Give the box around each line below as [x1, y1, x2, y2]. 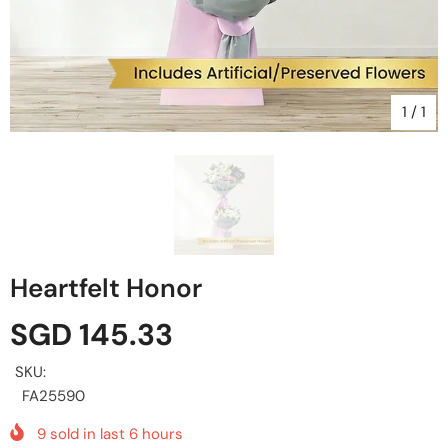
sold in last [46, 423, 129, 444]
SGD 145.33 [10, 315, 173, 354]
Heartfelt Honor [10, 271, 202, 305]
